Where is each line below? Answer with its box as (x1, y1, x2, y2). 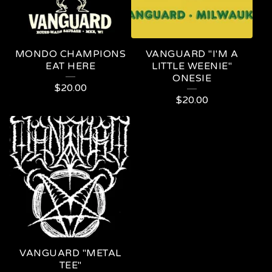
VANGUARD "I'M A (145, 48, 239, 61)
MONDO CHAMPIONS (15, 48, 126, 61)
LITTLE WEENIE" (152, 60, 232, 73)
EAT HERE (46, 60, 95, 73)
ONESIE (172, 72, 211, 85)
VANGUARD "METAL (19, 247, 121, 260)
